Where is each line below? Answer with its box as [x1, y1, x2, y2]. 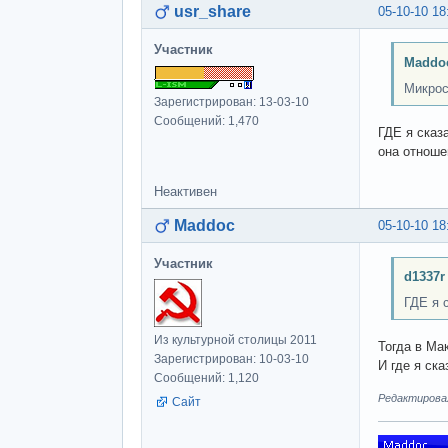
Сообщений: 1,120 [154, 370, 259, 385]
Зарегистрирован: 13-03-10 [154, 94, 309, 109]
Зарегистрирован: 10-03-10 [154, 351, 309, 366]
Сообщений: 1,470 [154, 113, 259, 128]
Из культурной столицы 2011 [154, 332, 317, 347]
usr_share [174, 2, 251, 20]
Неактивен [154, 183, 217, 199]
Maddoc [174, 216, 235, 234]
